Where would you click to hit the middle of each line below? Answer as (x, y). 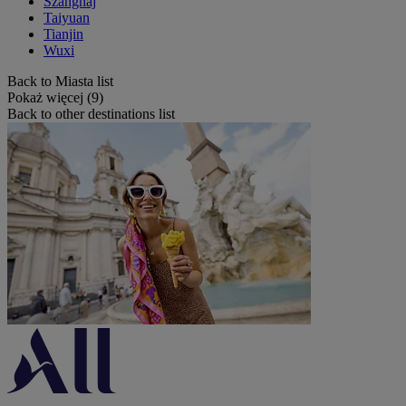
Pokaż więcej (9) (55, 97)
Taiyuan (67, 17)
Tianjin (63, 34)
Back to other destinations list (91, 113)
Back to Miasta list (60, 81)
